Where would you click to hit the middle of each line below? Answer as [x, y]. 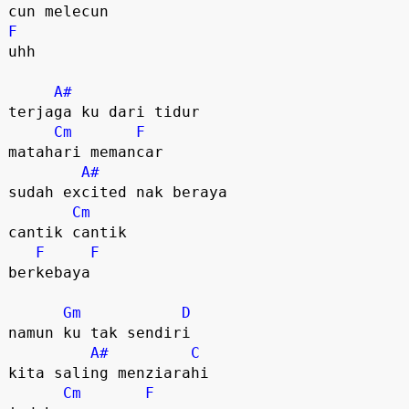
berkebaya [49, 272]
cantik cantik [72, 232]
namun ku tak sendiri [99, 332]
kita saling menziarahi [108, 372]
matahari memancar [85, 152]
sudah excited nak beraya [117, 192]
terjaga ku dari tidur [104, 111]
